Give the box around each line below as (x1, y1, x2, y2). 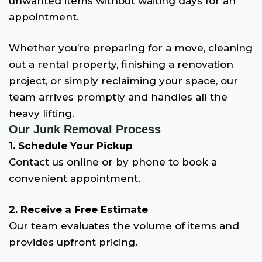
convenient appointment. (9, 173, 140, 184)
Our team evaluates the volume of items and (9, 220, 239, 232)
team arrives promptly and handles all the (9, 91, 227, 103)
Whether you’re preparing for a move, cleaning (9, 42, 253, 54)
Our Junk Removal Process (9, 123, 161, 136)
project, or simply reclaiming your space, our (9, 75, 238, 87)
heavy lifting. (9, 108, 74, 119)
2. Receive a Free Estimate (9, 204, 148, 215)
